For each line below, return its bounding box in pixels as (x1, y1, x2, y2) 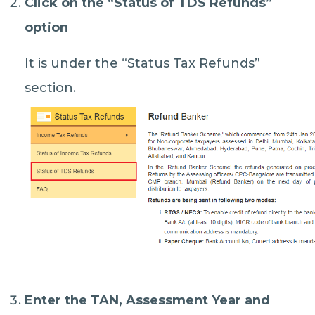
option (25, 19, 69, 35)
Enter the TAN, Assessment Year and (25, 292, 271, 309)
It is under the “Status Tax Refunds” (25, 55, 261, 71)
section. (25, 79, 77, 96)
